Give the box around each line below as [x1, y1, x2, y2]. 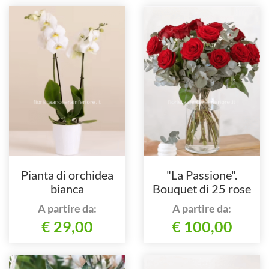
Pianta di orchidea [21, 168, 113, 183]
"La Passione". [166, 168, 237, 183]
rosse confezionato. [151, 195, 252, 210]
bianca [50, 181, 84, 196]
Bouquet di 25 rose [153, 181, 251, 196]
